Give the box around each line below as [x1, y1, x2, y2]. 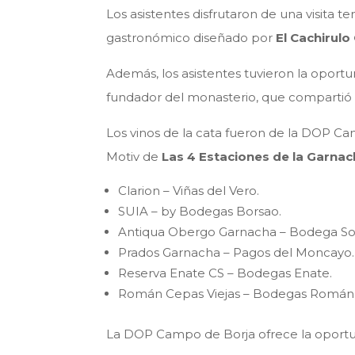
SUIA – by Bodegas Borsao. [118, 204, 282, 219]
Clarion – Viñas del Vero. [118, 183, 260, 199]
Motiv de [106, 149, 162, 165]
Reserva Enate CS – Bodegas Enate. [118, 265, 333, 281]
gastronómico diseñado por [106, 30, 277, 46]
